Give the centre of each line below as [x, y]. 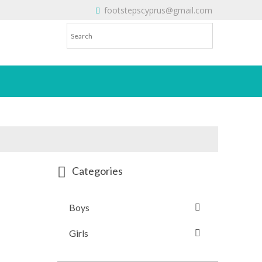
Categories [98, 171]
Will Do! [204, 20]
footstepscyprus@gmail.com [157, 10]
